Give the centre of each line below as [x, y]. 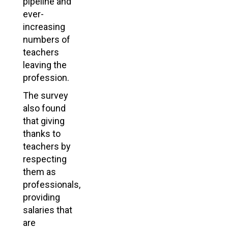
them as [39, 172]
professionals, [52, 184]
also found [44, 108]
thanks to [42, 133]
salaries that [48, 210]
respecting [45, 159]
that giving [44, 121]
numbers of [47, 39]
